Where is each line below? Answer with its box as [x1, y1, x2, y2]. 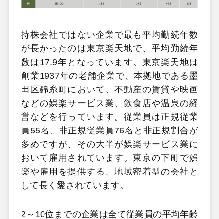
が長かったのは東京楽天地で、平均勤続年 [21, 43, 198, 53]
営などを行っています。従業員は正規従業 [21, 111, 198, 122]
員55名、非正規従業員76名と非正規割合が [21, 125, 198, 135]
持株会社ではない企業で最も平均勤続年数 [21, 29, 198, 40]
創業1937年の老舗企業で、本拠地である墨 [21, 70, 198, 81]
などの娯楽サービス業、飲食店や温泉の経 [21, 98, 198, 108]
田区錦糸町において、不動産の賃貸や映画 [21, 84, 198, 94]
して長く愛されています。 [21, 180, 129, 190]
